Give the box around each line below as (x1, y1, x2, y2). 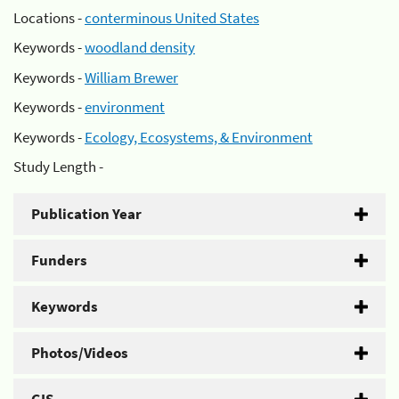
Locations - (13, 7, 85, 28)
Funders (31, 250, 87, 270)
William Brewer (85, 67, 178, 87)
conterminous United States (85, 7, 259, 28)
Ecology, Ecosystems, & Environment (85, 126, 313, 147)
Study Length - (13, 157, 103, 176)
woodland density (85, 37, 195, 57)
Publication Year (31, 204, 142, 224)
